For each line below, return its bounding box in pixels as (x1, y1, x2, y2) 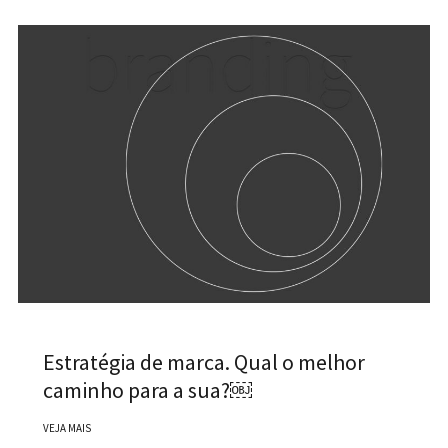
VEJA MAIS (42, 420, 91, 435)
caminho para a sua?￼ (42, 375, 252, 404)
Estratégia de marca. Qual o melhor (42, 347, 365, 376)
